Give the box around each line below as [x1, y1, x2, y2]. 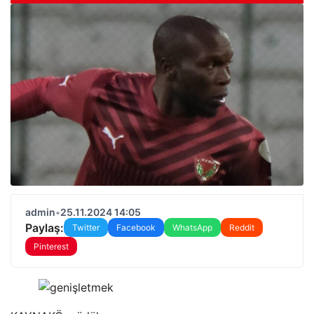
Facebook [116, 222, 156, 233]
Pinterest [34, 241, 69, 252]
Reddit [229, 222, 254, 233]
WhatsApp [172, 222, 212, 233]
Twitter [72, 222, 100, 233]
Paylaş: [25, 220, 64, 235]
